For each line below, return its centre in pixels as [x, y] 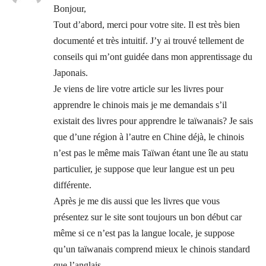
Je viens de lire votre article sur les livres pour [138, 88]
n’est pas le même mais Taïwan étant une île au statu [151, 153]
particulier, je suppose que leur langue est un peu [144, 169]
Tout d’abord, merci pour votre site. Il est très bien [147, 24]
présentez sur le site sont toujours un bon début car [148, 217]
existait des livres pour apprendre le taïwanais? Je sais [153, 121]
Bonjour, [70, 8]
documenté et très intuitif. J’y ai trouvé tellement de [149, 40]
